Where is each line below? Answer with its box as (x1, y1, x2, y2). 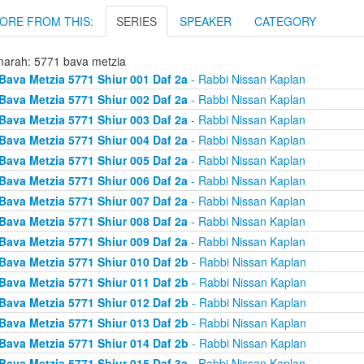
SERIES (116, 13, 157, 29)
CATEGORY (254, 13, 316, 29)
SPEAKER (180, 13, 232, 29)
